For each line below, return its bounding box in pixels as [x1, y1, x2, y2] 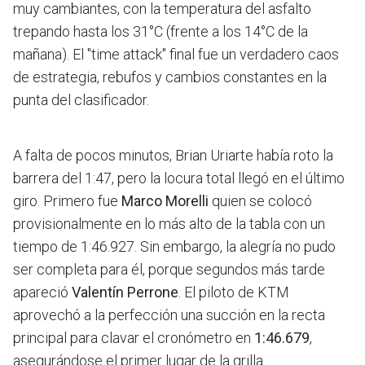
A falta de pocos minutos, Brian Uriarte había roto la [13, 147, 333, 165]
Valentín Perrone [72, 284, 178, 301]
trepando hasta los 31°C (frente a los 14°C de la [13, 23, 308, 41]
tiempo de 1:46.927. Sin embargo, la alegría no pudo [13, 238, 336, 256]
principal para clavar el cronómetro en [13, 329, 254, 347]
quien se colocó [209, 192, 312, 210]
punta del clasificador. [13, 91, 149, 109]
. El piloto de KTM [178, 284, 289, 301]
